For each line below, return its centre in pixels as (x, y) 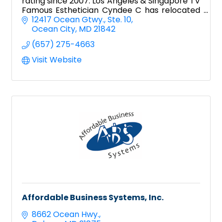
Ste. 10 (119, 20)
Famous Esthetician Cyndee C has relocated (111, 10)
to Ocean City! (50, 19)
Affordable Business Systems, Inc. (93, 198)
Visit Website (57, 60)
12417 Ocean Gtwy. (68, 20)
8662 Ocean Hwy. (65, 215)
